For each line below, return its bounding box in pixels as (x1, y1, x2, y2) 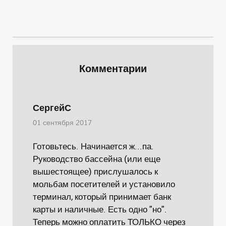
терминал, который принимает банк (33, 191, 171, 202)
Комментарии (79, 63, 147, 75)
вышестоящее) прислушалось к (33, 165, 158, 177)
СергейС (33, 102, 71, 114)
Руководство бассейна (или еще (33, 153, 160, 164)
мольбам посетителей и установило (33, 178, 175, 190)
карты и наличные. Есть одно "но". (33, 203, 167, 215)
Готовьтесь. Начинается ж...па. (33, 140, 154, 152)
